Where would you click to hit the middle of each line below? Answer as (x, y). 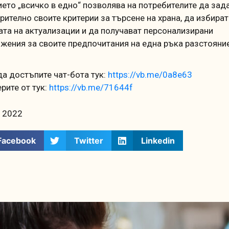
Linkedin (158, 140)
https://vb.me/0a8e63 (150, 74)
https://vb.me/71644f (91, 87)
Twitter (89, 140)
